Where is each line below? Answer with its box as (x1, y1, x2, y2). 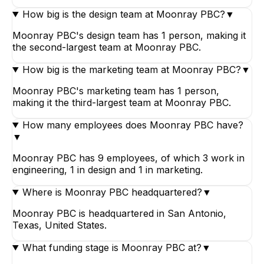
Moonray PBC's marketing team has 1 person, (12, 84, 219, 97)
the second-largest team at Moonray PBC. (12, 41, 201, 53)
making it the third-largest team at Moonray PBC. (12, 96, 231, 108)
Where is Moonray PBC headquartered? (22, 186, 202, 198)
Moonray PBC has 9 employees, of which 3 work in (12, 151, 245, 164)
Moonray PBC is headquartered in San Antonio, (12, 207, 226, 219)
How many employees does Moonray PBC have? (22, 118, 243, 131)
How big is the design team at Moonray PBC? (22, 8, 225, 20)
